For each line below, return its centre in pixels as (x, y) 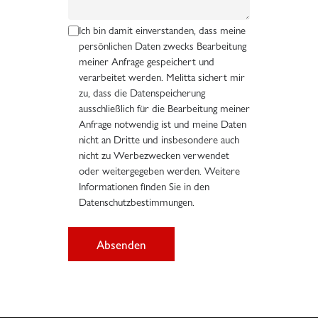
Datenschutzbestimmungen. (136, 203)
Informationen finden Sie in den (144, 187)
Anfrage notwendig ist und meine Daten (162, 125)
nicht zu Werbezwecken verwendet (154, 156)
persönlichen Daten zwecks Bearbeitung (162, 46)
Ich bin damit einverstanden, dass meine (162, 31)
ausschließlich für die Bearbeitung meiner (164, 109)
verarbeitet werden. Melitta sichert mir (161, 78)
